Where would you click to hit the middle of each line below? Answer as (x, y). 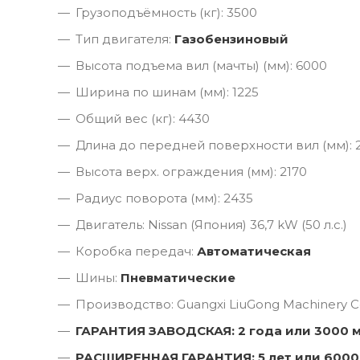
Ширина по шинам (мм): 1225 (167, 92)
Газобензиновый (231, 39)
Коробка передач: (136, 251)
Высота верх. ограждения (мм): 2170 (191, 171)
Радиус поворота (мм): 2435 (164, 198)
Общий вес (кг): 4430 (143, 118)
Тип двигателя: (125, 39)
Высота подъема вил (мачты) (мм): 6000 (201, 65)
